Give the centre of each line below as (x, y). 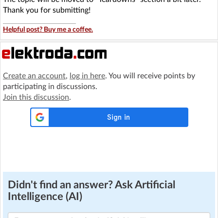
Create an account (34, 76)
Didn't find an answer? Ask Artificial (91, 185)
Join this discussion (36, 97)
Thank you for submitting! (47, 10)
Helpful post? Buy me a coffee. (48, 30)
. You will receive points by (150, 76)
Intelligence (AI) (45, 197)
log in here (87, 76)
